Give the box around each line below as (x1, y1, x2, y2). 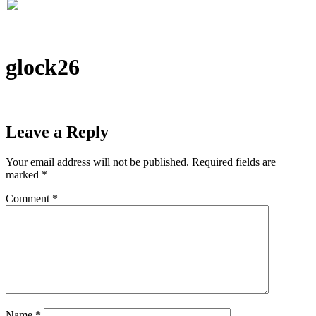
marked (6, 168, 42, 181)
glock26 (6, 54, 80, 80)
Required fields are (192, 155, 276, 168)
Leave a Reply (6, 122, 109, 141)
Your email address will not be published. (6, 155, 189, 168)
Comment (6, 192, 52, 205)
